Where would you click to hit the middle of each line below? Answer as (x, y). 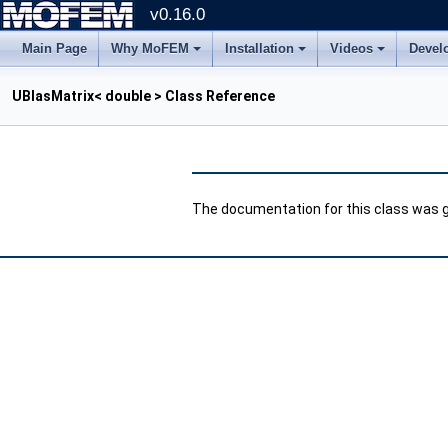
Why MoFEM (150, 48)
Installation (259, 48)
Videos (351, 48)
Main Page (54, 48)
